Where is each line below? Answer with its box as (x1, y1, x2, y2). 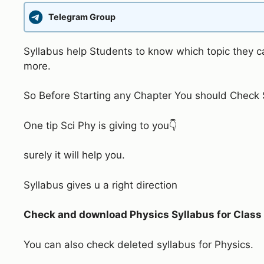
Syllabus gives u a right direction (24, 179, 177, 191)
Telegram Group (48, 12, 115, 22)
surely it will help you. (24, 149, 125, 161)
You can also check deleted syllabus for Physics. (24, 238, 253, 250)
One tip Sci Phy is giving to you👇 (24, 119, 177, 131)
